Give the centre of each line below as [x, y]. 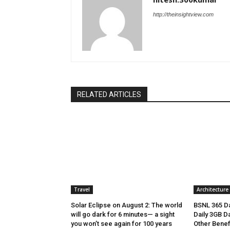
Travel [82, 190]
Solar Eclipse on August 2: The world [127, 205]
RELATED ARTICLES [109, 95]
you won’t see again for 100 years [121, 224]
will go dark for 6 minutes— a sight [123, 215]
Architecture [212, 190]
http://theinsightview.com [183, 15]
